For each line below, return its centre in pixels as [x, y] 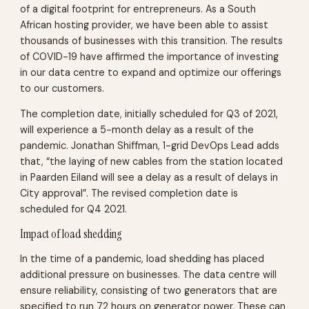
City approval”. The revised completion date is [129, 193]
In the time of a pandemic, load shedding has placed [142, 258]
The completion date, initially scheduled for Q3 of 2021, [149, 114]
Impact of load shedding [71, 234]
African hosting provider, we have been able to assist [144, 24]
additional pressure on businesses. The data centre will [149, 274]
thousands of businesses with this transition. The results [152, 40]
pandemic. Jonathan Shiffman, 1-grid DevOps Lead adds [150, 146]
